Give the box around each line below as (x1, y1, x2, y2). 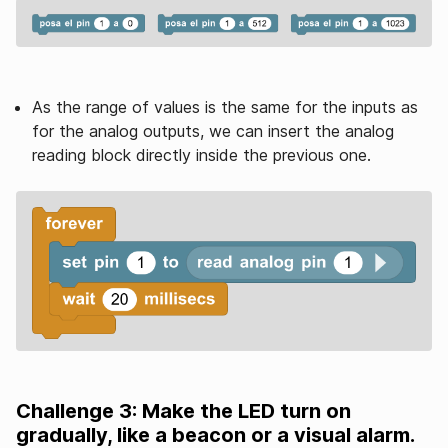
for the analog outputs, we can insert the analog (32, 121, 394, 142)
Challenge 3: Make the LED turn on (16, 399, 351, 424)
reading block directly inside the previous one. (32, 145, 371, 166)
